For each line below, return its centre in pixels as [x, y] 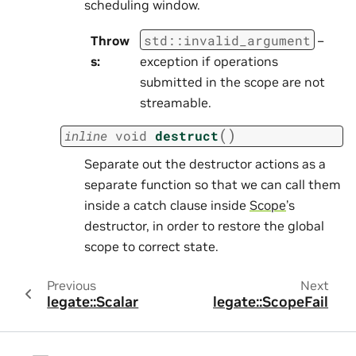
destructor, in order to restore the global [204, 225]
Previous [71, 285]
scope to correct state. [151, 246]
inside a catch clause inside [167, 205]
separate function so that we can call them [213, 184]
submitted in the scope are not [232, 81]
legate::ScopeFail [271, 302]
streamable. [176, 102]
